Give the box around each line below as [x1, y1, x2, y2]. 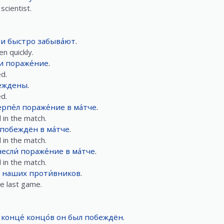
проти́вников [29, 168, 80, 178]
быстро [7, 36, 35, 46]
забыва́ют [37, 36, 75, 46]
